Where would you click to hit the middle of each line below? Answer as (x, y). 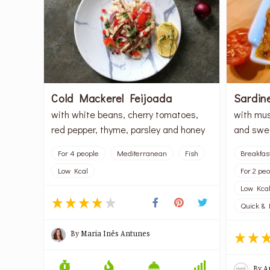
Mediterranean (142, 153)
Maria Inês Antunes (116, 234)
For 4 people (79, 153)
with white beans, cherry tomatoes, (125, 115)
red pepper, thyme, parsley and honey (128, 130)
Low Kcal (73, 171)
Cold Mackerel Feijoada (112, 99)
